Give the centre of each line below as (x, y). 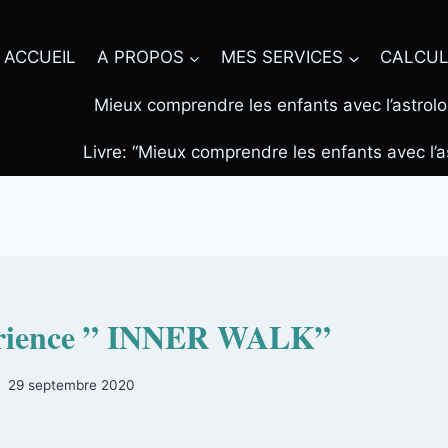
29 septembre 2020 (72, 384)
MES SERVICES (282, 57)
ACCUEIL (40, 57)
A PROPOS (140, 57)
